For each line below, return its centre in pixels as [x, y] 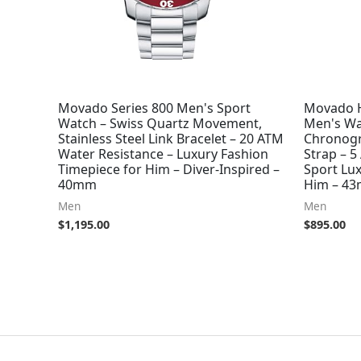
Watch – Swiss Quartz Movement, [160, 123]
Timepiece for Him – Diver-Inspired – [169, 169]
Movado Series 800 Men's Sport [154, 108]
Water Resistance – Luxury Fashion [163, 154]
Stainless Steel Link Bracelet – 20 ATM [171, 138]
